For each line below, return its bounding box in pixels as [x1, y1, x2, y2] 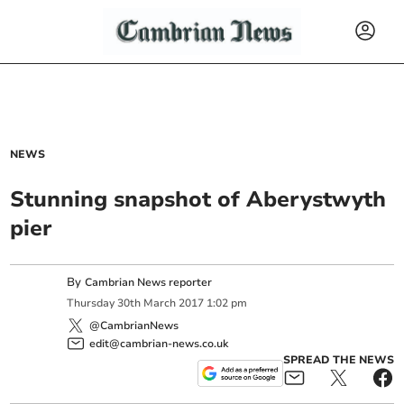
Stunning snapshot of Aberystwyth [10, 185, 387, 214]
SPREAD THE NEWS [282, 352, 394, 367]
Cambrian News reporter [85, 275, 213, 289]
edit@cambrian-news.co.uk [89, 335, 229, 351]
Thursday [67, 296, 115, 311]
